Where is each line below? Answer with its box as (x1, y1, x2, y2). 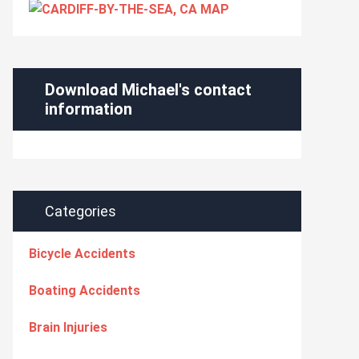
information (45, 99, 132, 119)
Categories (45, 203, 116, 220)
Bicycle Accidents (29, 246, 135, 261)
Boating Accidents (29, 283, 140, 298)
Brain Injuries (29, 320, 107, 335)
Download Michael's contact (45, 80, 252, 99)
